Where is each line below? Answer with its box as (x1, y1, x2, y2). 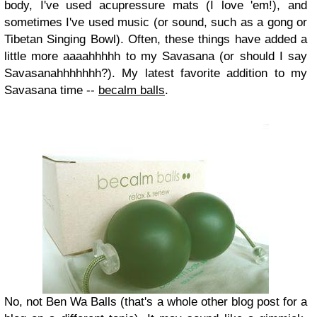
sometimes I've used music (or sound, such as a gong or (4, 16, 307, 29)
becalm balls (98, 83, 165, 97)
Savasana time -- (4, 83, 98, 97)
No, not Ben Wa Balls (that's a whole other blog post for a (4, 295, 307, 309)
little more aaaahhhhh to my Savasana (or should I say (4, 50, 307, 63)
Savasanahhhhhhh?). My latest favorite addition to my (4, 67, 307, 80)
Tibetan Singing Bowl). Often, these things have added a (4, 33, 307, 46)
